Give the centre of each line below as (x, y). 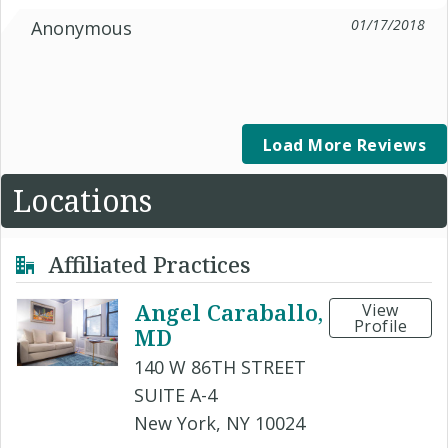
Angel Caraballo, (229, 312)
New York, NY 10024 (220, 423)
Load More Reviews (344, 145)
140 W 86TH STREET (220, 367)
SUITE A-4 (176, 395)
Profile (380, 326)
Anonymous (81, 28)
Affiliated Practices (146, 264)
